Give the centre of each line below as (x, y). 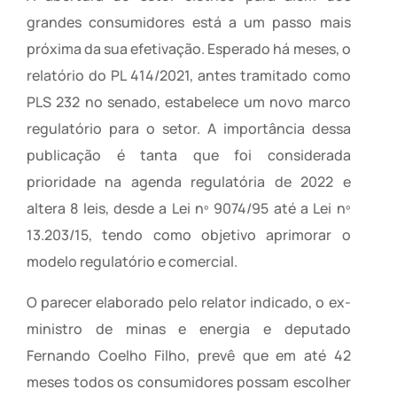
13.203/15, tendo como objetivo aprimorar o (189, 235)
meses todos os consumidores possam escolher (189, 382)
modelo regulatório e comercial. (132, 262)
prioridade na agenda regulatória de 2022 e (189, 182)
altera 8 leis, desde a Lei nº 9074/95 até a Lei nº (189, 209)
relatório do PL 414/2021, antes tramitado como (189, 76)
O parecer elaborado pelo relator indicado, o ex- (189, 303)
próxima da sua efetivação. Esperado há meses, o (189, 49)
